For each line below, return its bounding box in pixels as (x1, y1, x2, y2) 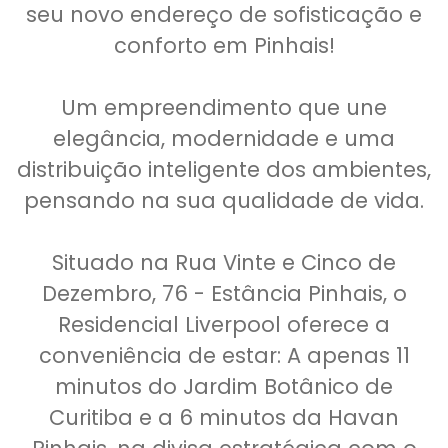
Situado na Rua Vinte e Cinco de (52, 248, 396, 277)
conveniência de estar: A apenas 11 (38, 341, 410, 370)
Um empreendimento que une (61, 93, 387, 122)
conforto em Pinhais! (113, 31, 335, 60)
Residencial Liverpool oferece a (58, 310, 390, 339)
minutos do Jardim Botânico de (55, 372, 393, 401)
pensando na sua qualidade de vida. (24, 186, 424, 215)
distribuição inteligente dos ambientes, (17, 155, 431, 184)
